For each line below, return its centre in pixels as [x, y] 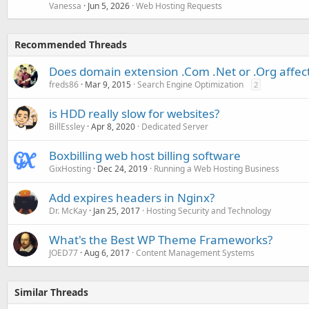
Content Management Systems [195, 252]
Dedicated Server [175, 126]
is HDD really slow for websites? [134, 113]
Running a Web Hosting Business [217, 168]
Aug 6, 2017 [107, 252]
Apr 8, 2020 [113, 126]
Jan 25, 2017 [117, 210]
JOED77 [63, 252]
